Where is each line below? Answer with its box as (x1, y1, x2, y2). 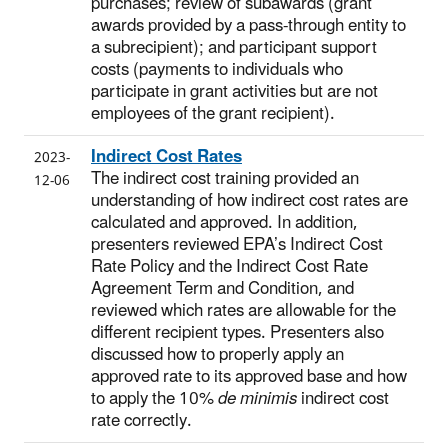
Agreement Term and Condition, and (91, 270, 354, 307)
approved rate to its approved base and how (91, 358, 407, 395)
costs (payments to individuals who (91, 51, 343, 88)
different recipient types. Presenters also (91, 314, 384, 351)
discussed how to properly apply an (91, 336, 344, 373)
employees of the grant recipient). (91, 95, 335, 132)
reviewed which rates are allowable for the (91, 292, 396, 329)
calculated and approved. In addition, (91, 204, 358, 241)
